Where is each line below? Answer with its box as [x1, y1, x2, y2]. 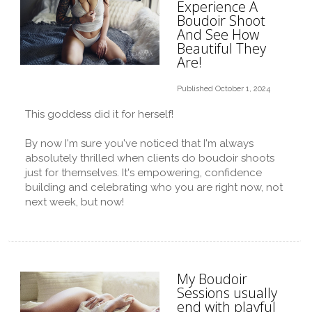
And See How [177, 25, 259, 44]
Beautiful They [177, 39, 266, 58]
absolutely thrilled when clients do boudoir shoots [25, 152, 274, 164]
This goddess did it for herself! [25, 108, 173, 120]
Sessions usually [177, 283, 277, 302]
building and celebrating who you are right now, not [25, 181, 283, 194]
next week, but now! [25, 196, 124, 208]
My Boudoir [177, 270, 247, 288]
